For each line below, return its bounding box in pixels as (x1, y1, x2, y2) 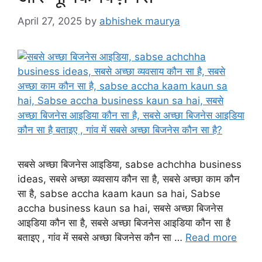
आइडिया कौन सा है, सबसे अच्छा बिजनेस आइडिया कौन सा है (18, 217, 230, 229)
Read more (185, 232, 237, 244)
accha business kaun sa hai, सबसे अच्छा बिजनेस (18, 202, 223, 215)
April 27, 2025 (18, 15, 82, 27)
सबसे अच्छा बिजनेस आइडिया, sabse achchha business (18, 158, 242, 171)
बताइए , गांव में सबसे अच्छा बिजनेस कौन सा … (18, 232, 185, 244)
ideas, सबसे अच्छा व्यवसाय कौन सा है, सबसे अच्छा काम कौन (18, 173, 240, 185)
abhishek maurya (99, 15, 180, 27)
